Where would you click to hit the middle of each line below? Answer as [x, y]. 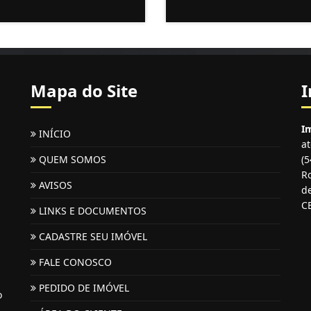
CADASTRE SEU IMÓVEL [92, 236]
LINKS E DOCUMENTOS [91, 211]
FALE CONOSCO [74, 262]
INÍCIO [53, 134]
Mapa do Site [84, 91]
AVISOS [54, 185]
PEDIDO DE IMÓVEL [83, 288]
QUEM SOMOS [71, 159]
